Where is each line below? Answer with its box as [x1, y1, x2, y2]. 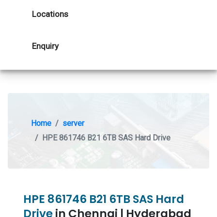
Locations [32, 9, 68, 19]
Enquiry [32, 41, 59, 51]
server [62, 119, 84, 128]
